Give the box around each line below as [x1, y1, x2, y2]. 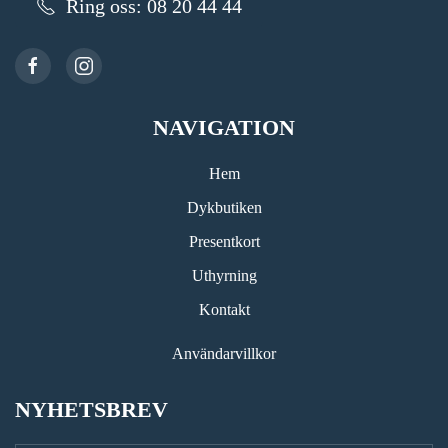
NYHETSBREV [15, 396, 168, 422]
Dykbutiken [186, 198, 262, 216]
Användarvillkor [172, 344, 276, 362]
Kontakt [198, 300, 250, 318]
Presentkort [188, 232, 260, 250]
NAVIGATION [153, 114, 295, 140]
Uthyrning [191, 266, 257, 284]
